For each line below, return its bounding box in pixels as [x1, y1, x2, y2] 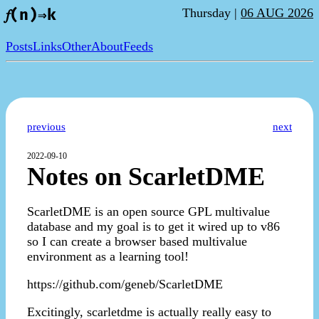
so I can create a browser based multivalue [27, 234, 247, 249]
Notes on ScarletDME [27, 162, 265, 192]
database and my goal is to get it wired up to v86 [27, 219, 280, 234]
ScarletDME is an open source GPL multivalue [27, 204, 270, 219]
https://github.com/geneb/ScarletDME [27, 277, 223, 292]
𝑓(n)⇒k [6, 6, 56, 24]
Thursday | [182, 6, 241, 20]
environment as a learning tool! [27, 249, 189, 264]
